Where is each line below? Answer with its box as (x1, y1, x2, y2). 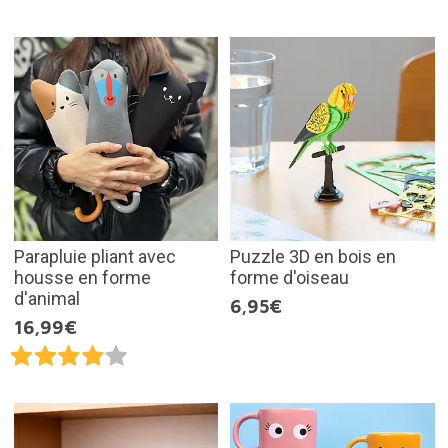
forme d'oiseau (230, 267, 349, 289)
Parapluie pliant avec (13, 246, 176, 268)
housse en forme (13, 267, 151, 289)
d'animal (13, 288, 80, 310)
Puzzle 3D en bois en (230, 246, 396, 268)
